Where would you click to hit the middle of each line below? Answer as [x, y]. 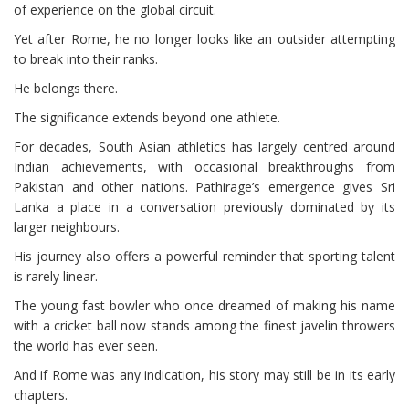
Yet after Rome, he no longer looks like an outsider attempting [204, 38]
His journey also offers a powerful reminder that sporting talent [204, 256]
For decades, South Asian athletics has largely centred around [204, 146]
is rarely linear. [56, 276]
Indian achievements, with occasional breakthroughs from [204, 166]
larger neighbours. [67, 226]
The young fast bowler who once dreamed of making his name [204, 305]
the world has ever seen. [86, 345]
